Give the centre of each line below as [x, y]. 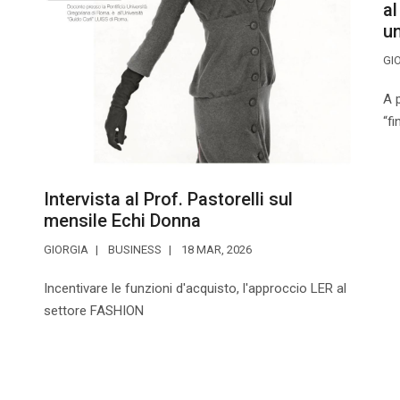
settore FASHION [94, 318]
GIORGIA [66, 257]
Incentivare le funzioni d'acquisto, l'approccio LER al [195, 296]
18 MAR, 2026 [215, 257]
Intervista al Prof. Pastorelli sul [168, 207]
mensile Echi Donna [122, 228]
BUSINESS [135, 257]
